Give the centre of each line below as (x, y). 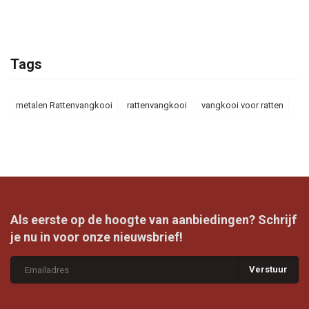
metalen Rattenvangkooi (64, 106)
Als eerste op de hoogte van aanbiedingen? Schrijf (153, 220)
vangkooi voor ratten (242, 106)
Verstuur (268, 270)
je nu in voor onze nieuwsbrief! (97, 237)
